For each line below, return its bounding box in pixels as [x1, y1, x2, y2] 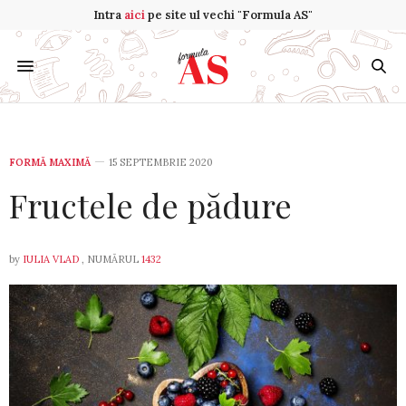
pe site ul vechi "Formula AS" [145, 7, 313, 23]
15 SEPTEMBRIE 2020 [109, 156, 213, 169]
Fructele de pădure [9, 183, 292, 227]
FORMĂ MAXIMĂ [9, 156, 91, 169]
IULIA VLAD [23, 253, 79, 266]
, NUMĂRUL [79, 253, 141, 266]
